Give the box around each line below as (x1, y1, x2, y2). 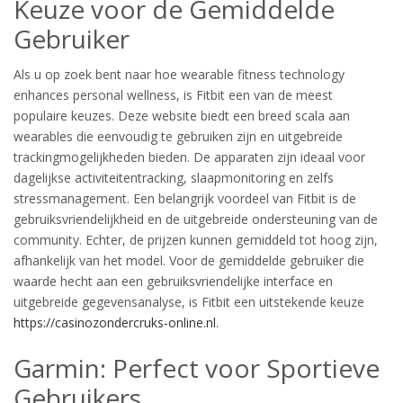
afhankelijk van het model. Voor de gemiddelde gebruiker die (13, 252, 364, 269)
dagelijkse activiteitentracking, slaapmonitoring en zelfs (13, 169, 334, 186)
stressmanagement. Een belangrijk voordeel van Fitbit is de (13, 190, 356, 207)
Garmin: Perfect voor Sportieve (13, 351, 380, 385)
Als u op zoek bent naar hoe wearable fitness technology (13, 66, 345, 83)
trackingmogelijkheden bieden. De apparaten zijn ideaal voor (13, 148, 365, 166)
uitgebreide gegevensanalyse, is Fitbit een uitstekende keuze (13, 293, 364, 310)
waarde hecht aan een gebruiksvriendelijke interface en (13, 273, 333, 290)
